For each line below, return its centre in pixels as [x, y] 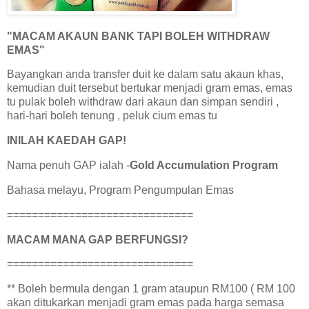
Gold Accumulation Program [204, 166]
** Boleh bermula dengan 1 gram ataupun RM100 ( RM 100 [151, 289]
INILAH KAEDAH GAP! [67, 141]
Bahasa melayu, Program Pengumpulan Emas [120, 190]
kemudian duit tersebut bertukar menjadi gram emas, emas [150, 88]
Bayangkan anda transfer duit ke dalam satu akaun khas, [145, 74]
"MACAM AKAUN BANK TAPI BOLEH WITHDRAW [138, 36]
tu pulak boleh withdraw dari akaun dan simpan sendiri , [143, 102]
